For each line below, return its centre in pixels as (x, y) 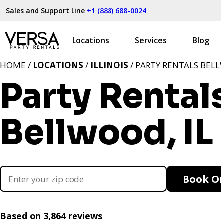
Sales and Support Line (46, 11)
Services (151, 40)
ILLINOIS (109, 65)
